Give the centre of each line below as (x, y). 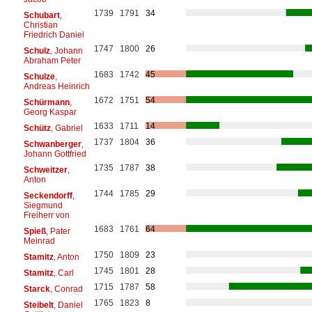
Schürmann (46, 102)
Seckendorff (48, 195)
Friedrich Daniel (54, 34)
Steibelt (38, 305)
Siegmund (43, 205)
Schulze (39, 76)
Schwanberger (52, 144)
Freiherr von (46, 215)
